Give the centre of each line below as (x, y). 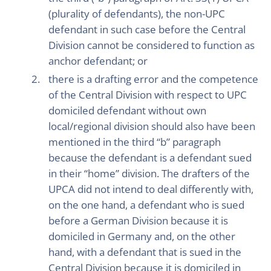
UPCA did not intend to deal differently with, (151, 189)
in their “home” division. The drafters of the (149, 173)
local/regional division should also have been (152, 126)
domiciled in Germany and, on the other (142, 236)
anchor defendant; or (98, 61)
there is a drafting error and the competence (153, 79)
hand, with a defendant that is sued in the (145, 252)
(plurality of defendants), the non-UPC (137, 14)
